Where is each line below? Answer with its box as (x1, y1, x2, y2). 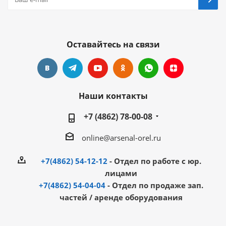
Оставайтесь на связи (66, 39, 160, 50)
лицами (105, 167, 137, 178)
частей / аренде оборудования (60, 192, 183, 202)
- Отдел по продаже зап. (105, 180, 203, 190)
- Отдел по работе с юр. (107, 155, 201, 166)
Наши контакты (78, 90, 148, 101)
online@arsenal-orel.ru (81, 132, 161, 143)
